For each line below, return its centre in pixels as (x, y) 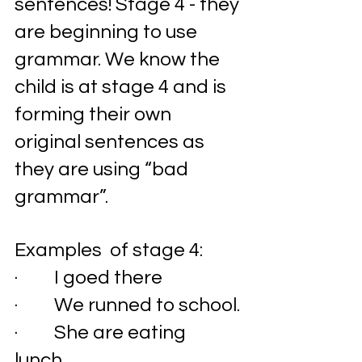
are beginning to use (108, 32)
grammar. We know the (119, 59)
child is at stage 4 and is (122, 87)
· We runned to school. (129, 305)
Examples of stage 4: (109, 250)
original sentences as (112, 142)
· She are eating (102, 333)
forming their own (99, 114)
